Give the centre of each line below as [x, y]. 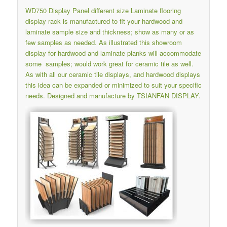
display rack [43, 21]
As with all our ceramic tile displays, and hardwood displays [112, 74]
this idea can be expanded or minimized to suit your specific [113, 85]
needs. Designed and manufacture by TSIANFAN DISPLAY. [113, 96]
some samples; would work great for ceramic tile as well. [109, 64]
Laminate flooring [156, 11]
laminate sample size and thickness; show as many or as [109, 32]
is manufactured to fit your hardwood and [121, 21]
